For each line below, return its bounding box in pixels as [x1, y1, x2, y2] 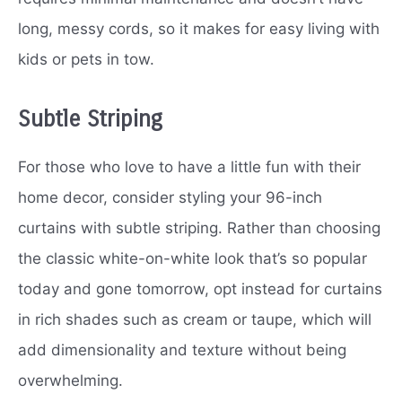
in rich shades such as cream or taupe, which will [18, 310, 371, 329]
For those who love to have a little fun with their [18, 158, 361, 177]
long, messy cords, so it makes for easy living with [18, 20, 380, 39]
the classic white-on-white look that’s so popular [18, 249, 367, 268]
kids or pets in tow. [18, 50, 154, 69]
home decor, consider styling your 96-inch [18, 188, 322, 207]
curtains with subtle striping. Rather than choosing [18, 219, 380, 238]
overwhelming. [18, 371, 123, 390]
